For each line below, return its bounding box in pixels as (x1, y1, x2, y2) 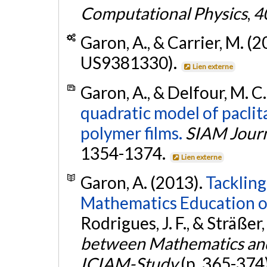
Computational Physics (80, 2, 247, 23)
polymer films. (80, 122, 182, 143)
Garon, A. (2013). (80, 172, 206, 193)
